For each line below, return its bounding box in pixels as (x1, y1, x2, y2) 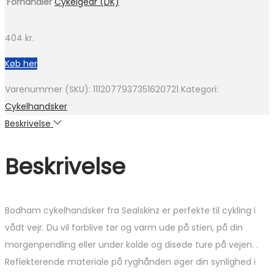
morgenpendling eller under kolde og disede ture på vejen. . (5, 239, 258, 251)
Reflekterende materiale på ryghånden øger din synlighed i (5, 256, 256, 268)
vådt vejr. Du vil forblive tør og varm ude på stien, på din (5, 221, 243, 234)
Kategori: (181, 83, 218, 96)
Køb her (5, 57, 37, 70)
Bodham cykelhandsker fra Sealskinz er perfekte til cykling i (5, 204, 256, 217)
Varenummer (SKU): (5, 83, 93, 96)
